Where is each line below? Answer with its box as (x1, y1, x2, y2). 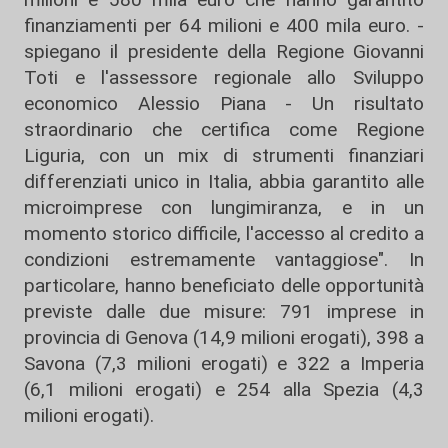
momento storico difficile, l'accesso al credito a (24, 222, 424, 245)
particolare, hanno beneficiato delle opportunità (24, 274, 424, 297)
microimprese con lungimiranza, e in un (24, 196, 424, 219)
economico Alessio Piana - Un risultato (24, 92, 424, 115)
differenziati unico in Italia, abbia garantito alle (24, 170, 424, 193)
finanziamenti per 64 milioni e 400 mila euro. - (24, 14, 424, 37)
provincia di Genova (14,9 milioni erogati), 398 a (24, 326, 424, 349)
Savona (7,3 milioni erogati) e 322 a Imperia (24, 352, 424, 375)
